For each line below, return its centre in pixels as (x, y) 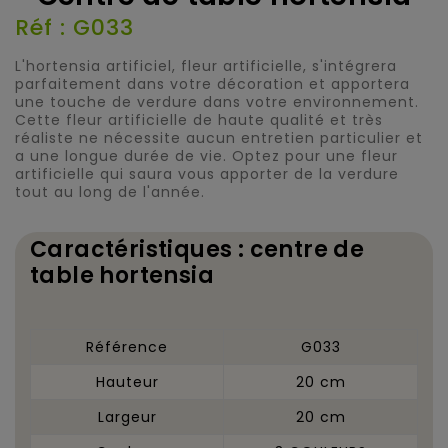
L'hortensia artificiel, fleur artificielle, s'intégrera (206, 65)
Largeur (127, 416)
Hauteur (127, 381)
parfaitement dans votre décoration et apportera (212, 83)
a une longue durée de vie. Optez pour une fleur (206, 155)
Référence (127, 346)
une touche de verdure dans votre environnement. (217, 101)
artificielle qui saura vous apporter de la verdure (207, 173)
